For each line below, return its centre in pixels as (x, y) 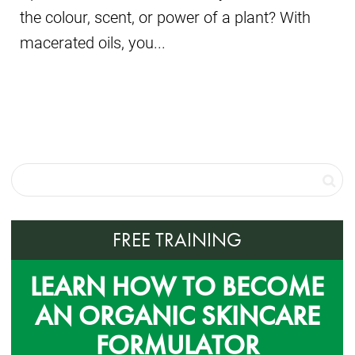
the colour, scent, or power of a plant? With (165, 17)
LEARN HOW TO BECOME (177, 287)
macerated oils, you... (93, 42)
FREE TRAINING (177, 240)
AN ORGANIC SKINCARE (177, 316)
